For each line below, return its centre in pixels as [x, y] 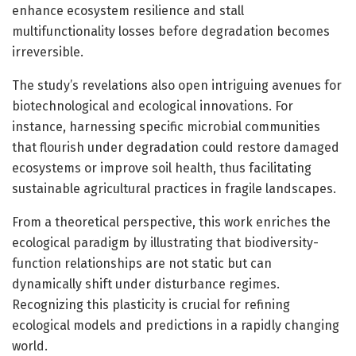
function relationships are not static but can [142, 263]
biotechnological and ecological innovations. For [153, 106]
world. [30, 346]
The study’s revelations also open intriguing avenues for [177, 85]
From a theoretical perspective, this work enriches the [171, 222]
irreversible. [48, 52]
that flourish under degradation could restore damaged [176, 147]
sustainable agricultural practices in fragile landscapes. [174, 188]
